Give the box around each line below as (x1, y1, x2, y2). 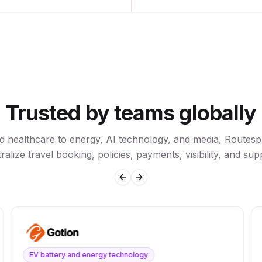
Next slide (138, 177, 180, 187)
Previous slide (122, 177, 180, 187)
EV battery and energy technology (29, 250, 149, 259)
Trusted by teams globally (5, 100, 257, 126)
